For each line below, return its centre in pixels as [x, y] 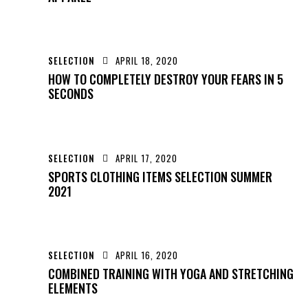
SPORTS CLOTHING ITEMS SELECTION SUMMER [160, 176]
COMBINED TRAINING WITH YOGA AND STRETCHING [171, 273]
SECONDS [71, 94]
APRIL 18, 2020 [147, 61]
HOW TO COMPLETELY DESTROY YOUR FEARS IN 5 [166, 79]
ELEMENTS [73, 288]
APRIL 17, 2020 [147, 158]
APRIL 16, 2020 [147, 255]
